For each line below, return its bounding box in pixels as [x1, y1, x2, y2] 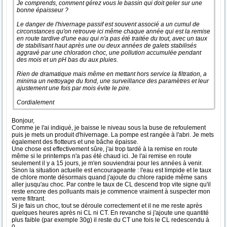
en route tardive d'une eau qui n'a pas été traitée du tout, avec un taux [17, 35, 207, 42]
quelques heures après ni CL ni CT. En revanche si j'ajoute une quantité [12, 209, 209, 216]
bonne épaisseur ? [17, 7, 70, 14]
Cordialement [17, 99, 54, 106]
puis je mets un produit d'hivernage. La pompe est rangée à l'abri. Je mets [12, 131, 214, 138]
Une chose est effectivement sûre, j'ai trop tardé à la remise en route [12, 145, 198, 153]
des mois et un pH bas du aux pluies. [17, 56, 120, 63]
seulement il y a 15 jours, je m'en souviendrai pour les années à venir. [12, 160, 203, 167]
